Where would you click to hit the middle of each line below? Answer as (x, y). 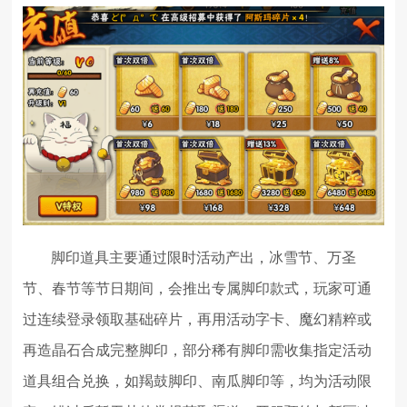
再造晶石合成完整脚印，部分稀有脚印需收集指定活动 (198, 351)
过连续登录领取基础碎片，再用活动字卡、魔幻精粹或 (198, 320)
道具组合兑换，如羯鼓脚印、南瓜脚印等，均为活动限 (198, 382)
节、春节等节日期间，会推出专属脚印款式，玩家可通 (198, 289)
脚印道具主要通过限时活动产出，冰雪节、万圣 (204, 258)
